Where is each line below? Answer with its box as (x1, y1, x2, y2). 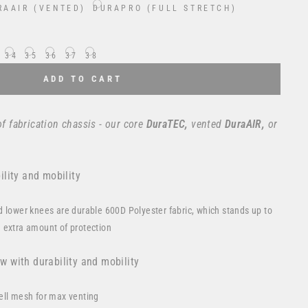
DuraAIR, (221, 118, 268, 131)
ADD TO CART (43, 74, 122, 84)
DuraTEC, (143, 118, 192, 131)
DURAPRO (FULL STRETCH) (93, 3, 237, 13)
